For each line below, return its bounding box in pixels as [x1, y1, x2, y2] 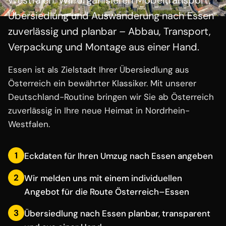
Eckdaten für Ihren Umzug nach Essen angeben [24, 150, 213, 162]
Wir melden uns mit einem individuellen [24, 173, 182, 184]
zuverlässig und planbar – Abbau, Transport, [8, 25, 211, 38]
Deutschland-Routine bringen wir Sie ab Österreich [8, 91, 214, 103]
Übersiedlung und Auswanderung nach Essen [8, 9, 214, 23]
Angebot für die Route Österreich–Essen [24, 186, 189, 198]
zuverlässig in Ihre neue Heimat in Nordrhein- [8, 105, 190, 117]
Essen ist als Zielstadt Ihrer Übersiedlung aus [8, 64, 189, 76]
